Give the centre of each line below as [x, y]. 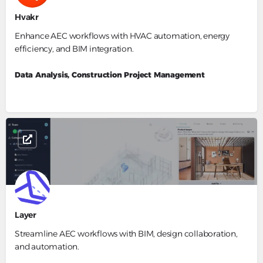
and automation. [47, 247]
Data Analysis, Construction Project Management [110, 75]
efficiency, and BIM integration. [74, 49]
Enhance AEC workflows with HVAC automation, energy [122, 36]
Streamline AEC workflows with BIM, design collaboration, [126, 234]
